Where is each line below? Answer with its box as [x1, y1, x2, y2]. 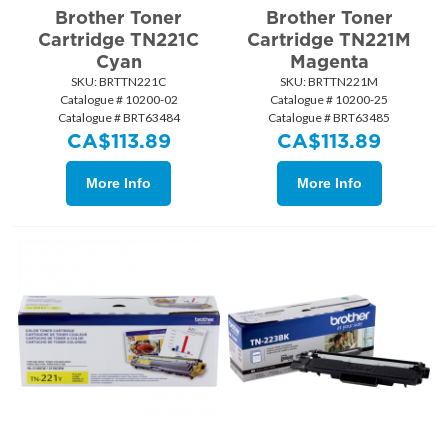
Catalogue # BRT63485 [268, 109, 391, 125]
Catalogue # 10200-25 [270, 91, 389, 107]
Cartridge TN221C [38, 28, 200, 50]
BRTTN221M [306, 73, 379, 89]
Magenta [289, 50, 369, 72]
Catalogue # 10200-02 [59, 91, 178, 107]
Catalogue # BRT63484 [57, 109, 180, 125]
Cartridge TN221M [247, 28, 412, 50]
